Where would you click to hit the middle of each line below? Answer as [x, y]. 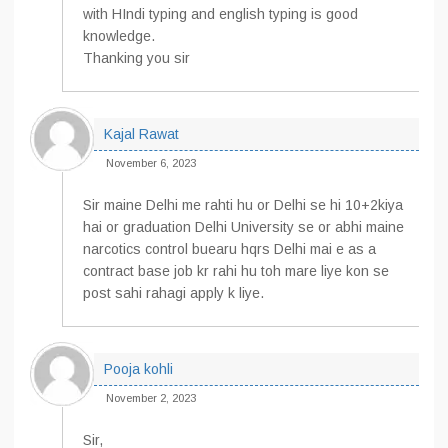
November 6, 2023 [151, 163]
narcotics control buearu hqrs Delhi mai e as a [229, 249]
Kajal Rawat [141, 134]
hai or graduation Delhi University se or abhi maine [243, 227]
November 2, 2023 [151, 398]
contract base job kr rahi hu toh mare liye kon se [236, 271]
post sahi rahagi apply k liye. [173, 293]
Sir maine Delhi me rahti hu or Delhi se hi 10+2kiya [243, 205]
